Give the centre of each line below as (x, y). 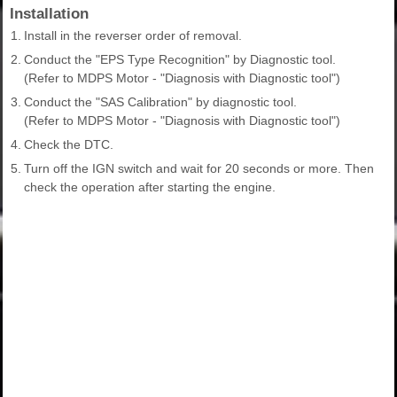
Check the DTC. (69, 144)
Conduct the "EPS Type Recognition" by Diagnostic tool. (180, 59)
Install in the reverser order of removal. (133, 35)
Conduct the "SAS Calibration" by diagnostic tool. (160, 101)
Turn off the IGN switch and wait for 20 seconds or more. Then (199, 168)
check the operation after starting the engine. (150, 187)
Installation (49, 13)
